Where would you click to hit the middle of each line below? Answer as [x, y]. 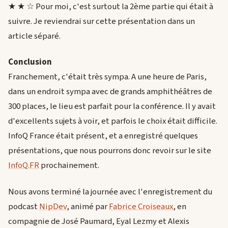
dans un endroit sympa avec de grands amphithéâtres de [110, 92]
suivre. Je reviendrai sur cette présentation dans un [102, 21]
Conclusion [30, 62]
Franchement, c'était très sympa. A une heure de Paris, [107, 77]
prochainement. [69, 166]
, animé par [88, 206]
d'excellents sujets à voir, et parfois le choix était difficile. [113, 121]
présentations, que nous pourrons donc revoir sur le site [110, 151]
